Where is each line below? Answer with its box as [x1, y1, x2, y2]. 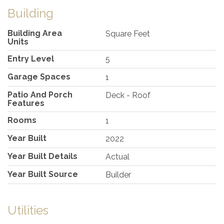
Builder [105, 169, 131, 179]
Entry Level [7, 53, 54, 63]
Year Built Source [7, 169, 78, 179]
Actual [105, 151, 130, 161]
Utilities [7, 202, 48, 217]
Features [7, 98, 44, 108]
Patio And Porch [7, 89, 72, 99]
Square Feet [105, 28, 150, 38]
